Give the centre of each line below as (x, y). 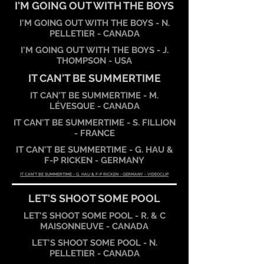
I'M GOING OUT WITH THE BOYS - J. (94, 50)
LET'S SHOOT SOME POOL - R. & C (94, 216)
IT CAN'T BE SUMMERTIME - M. (94, 95)
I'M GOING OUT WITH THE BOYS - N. (94, 23)
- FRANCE (94, 133)
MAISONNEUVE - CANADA (94, 226)
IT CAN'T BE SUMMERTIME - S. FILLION (94, 123)
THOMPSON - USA (94, 61)
